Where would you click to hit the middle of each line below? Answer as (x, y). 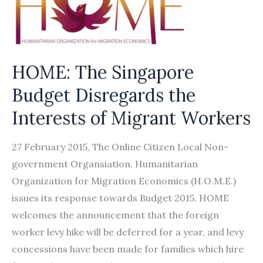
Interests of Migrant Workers (131, 118)
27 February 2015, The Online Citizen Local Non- (120, 147)
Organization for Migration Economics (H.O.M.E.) (124, 181)
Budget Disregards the (104, 95)
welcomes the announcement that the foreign (115, 215)
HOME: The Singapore (103, 72)
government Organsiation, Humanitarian (105, 164)
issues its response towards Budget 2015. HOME (120, 198)
